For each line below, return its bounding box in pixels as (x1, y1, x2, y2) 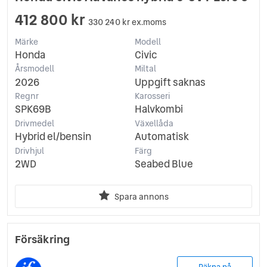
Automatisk (134, 129, 189, 144)
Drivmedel (15, 117, 54, 129)
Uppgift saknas (134, 74, 206, 89)
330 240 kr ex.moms (88, 15, 166, 28)
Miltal (134, 63, 156, 75)
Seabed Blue (134, 156, 193, 171)
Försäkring (15, 231, 70, 247)
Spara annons (114, 190, 169, 203)
